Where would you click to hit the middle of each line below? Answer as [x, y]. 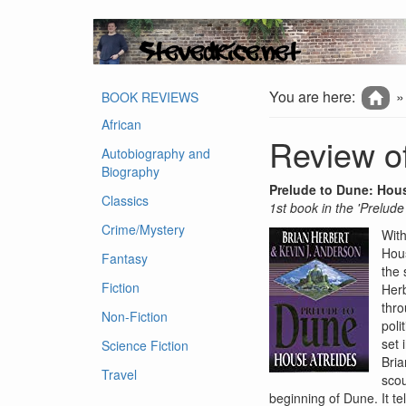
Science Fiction [145, 345]
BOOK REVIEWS [150, 97]
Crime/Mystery [143, 229]
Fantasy [125, 258]
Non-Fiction [135, 316]
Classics [125, 200]
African [121, 124]
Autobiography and [156, 153]
